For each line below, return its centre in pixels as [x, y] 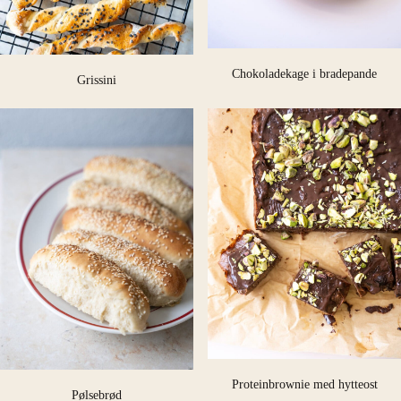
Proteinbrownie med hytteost [304, 384]
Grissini [97, 79]
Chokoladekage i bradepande [304, 74]
